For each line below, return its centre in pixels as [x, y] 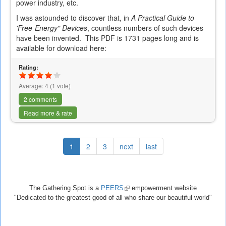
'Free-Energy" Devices [52, 28]
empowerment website [163, 188]
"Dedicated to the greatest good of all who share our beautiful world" [113, 198]
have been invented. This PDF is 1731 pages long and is [107, 38]
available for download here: [61, 48]
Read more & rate [48, 113]
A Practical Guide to [163, 18]
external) [136, 207]
